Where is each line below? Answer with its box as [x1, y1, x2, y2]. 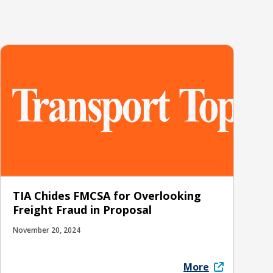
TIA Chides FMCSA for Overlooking [13, 188, 201, 203]
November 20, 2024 [13, 224, 80, 235]
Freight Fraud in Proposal [13, 202, 152, 217]
